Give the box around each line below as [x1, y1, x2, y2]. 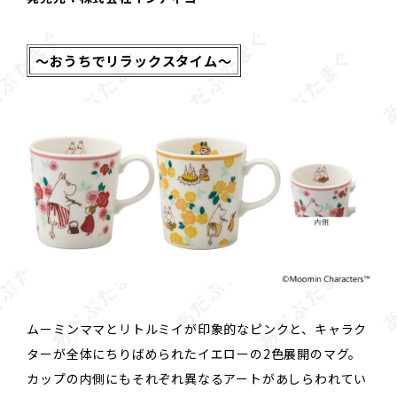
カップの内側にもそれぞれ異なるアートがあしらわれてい [27, 370, 368, 388]
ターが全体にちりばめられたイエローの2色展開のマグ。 [27, 345, 362, 363]
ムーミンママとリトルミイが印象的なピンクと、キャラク [27, 320, 368, 339]
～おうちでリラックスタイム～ [35, 50, 232, 70]
